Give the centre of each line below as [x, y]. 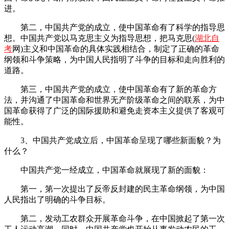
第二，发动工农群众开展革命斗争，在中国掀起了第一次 [114, 218]
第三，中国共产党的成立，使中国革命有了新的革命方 [110, 89]
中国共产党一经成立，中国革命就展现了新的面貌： [106, 170]
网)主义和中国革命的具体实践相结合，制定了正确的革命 [116, 49]
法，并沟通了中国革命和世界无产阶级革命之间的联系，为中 [114, 100]
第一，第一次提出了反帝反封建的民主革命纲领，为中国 [114, 189]
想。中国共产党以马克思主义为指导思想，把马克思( [99, 38]
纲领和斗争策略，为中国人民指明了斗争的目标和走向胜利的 [114, 59]
